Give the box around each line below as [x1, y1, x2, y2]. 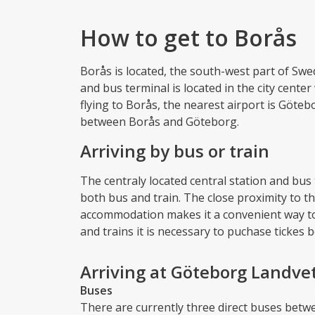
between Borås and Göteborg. [80, 113, 239, 129]
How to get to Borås [80, 22, 297, 53]
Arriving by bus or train [80, 139, 269, 162]
